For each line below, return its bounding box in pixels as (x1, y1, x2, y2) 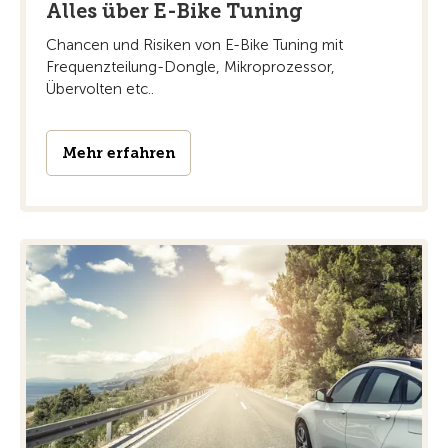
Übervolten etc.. (46, 79, 154, 98)
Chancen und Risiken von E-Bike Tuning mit (46, 35, 343, 54)
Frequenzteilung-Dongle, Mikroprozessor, (46, 57, 335, 76)
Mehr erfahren (62, 143, 175, 162)
